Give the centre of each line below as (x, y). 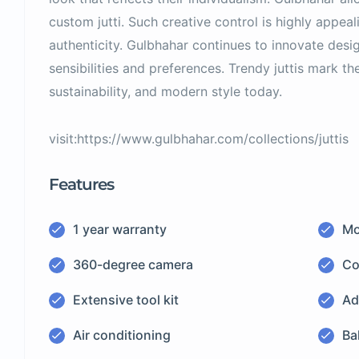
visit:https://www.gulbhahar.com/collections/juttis (199, 139)
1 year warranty (120, 229)
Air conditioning (122, 335)
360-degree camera (133, 264)
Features (81, 184)
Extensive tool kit (126, 300)
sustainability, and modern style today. (165, 91)
